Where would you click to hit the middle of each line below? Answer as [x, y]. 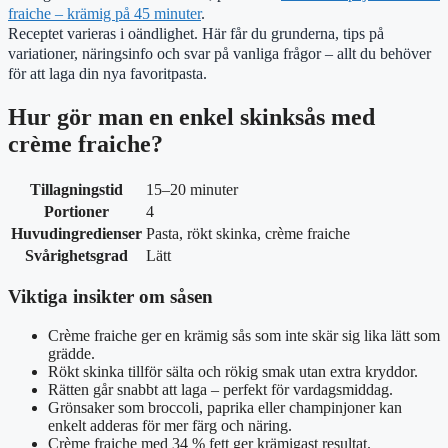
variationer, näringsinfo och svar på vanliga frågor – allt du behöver [219, 53]
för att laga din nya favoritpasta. [107, 73]
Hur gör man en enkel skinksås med [191, 116]
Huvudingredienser [76, 233]
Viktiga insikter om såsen [110, 297]
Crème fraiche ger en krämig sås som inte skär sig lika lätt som [244, 336]
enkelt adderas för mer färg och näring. [170, 426]
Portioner [76, 211]
